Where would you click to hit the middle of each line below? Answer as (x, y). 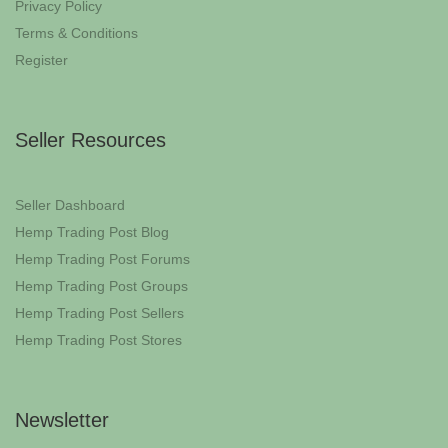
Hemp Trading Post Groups (101, 286)
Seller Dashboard (70, 205)
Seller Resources (90, 140)
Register (41, 60)
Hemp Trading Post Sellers (99, 313)
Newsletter (62, 420)
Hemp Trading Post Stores (98, 340)
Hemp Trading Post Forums (102, 259)
